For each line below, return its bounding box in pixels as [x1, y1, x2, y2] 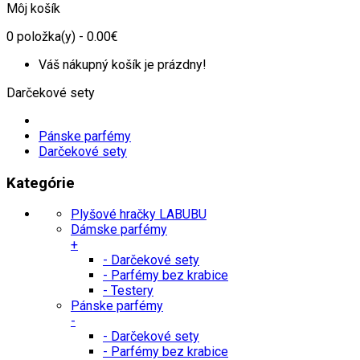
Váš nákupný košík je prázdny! [39, 57, 207, 72]
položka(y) [14, 29, 76, 44]
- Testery [103, 283, 153, 299]
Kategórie [6, 174, 75, 192]
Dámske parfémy [71, 222, 167, 238]
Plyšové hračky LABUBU [71, 207, 207, 223]
